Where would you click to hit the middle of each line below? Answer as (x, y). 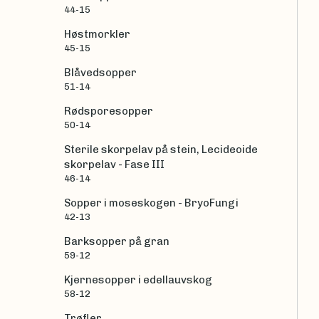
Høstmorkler (97, 34)
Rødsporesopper (109, 111)
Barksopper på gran (117, 241)
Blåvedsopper (100, 72)
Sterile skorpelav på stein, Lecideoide (161, 149)
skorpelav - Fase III (114, 164)
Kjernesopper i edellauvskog (138, 279)
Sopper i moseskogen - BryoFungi (151, 203)
